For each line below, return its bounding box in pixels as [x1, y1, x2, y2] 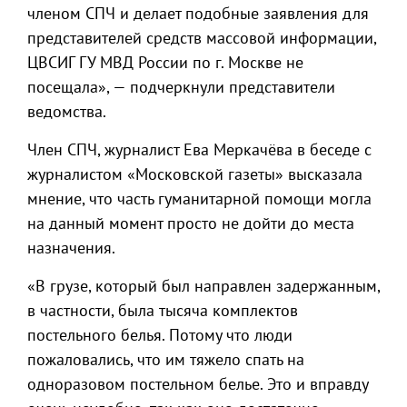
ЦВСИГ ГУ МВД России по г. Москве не [27, 52, 303, 73]
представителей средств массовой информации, [27, 27, 376, 48]
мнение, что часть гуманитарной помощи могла [27, 188, 372, 209]
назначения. [27, 237, 115, 258]
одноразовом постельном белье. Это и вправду [27, 373, 368, 394]
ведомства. [27, 101, 106, 122]
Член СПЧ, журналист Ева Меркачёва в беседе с [27, 139, 372, 160]
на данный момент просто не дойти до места [27, 213, 354, 233]
